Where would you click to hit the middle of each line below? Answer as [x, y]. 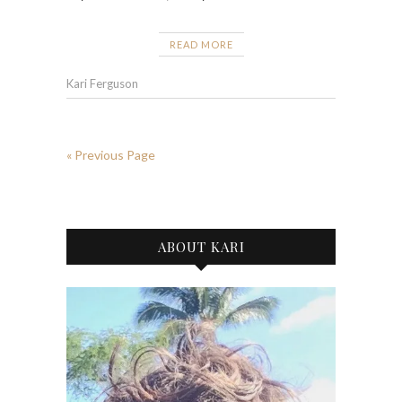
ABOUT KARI [201, 246]
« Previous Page [111, 154]
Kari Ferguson [102, 83]
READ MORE [201, 44]
